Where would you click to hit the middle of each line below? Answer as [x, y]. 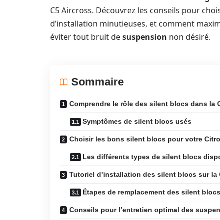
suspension [145, 37]
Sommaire [97, 82]
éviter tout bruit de [86, 37]
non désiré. [189, 37]
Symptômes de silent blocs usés [137, 121]
